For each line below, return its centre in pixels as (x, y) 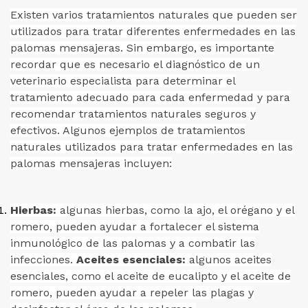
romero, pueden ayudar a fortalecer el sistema (135, 227)
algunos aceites (229, 260)
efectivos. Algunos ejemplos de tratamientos (128, 130)
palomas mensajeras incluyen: (91, 163)
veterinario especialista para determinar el (123, 81)
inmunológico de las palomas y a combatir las (133, 243)
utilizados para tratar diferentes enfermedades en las (153, 31)
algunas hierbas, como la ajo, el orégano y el (176, 210)
